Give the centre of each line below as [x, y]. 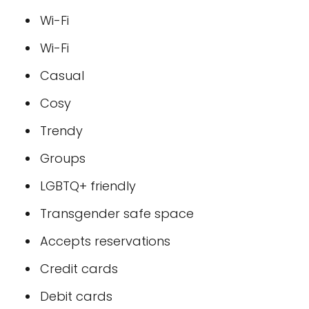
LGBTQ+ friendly [88, 186]
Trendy [61, 131]
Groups [63, 158]
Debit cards [76, 296]
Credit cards [79, 269]
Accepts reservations [105, 241]
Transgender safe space [117, 213]
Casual [62, 76]
